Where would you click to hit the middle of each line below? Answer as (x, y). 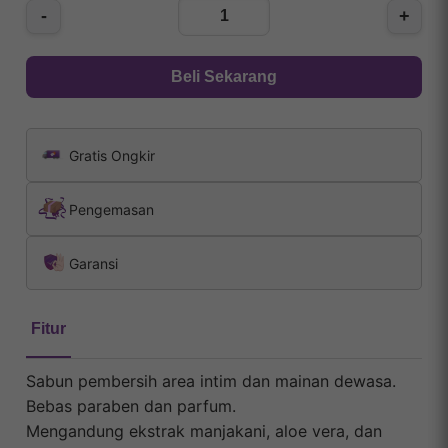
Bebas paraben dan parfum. (131, 406)
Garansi (93, 263)
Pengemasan (111, 209)
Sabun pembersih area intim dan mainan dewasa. (211, 381)
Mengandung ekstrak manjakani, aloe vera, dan (204, 431)
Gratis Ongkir (112, 155)
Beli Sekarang (224, 77)
